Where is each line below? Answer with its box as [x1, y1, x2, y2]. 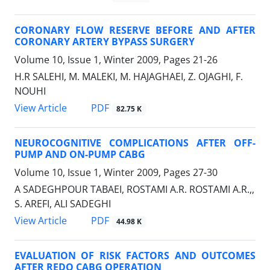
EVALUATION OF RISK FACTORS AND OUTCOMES [14, 249, 256, 263]
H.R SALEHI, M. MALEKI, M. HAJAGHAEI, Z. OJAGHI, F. [14, 70, 243, 84]
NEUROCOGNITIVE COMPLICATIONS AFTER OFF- [14, 136, 256, 150]
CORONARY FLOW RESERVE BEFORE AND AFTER [14, 24, 256, 37]
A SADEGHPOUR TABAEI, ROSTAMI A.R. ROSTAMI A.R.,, [14, 183, 254, 196]
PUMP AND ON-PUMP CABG [14, 148, 145, 162]
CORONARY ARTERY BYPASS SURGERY [14, 35, 195, 49]
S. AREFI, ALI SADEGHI [14, 197, 111, 211]
